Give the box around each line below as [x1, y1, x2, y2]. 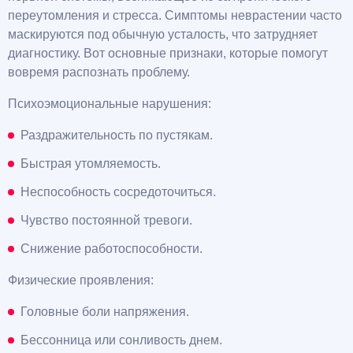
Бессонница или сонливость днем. [20, 333, 222, 347]
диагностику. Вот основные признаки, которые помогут [8, 46, 328, 60]
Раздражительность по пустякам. [20, 128, 213, 142]
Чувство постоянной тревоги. [20, 213, 192, 227]
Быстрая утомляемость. [20, 156, 161, 170]
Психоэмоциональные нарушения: [8, 96, 211, 110]
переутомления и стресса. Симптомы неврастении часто [8, 8, 342, 22]
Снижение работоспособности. [20, 241, 203, 255]
